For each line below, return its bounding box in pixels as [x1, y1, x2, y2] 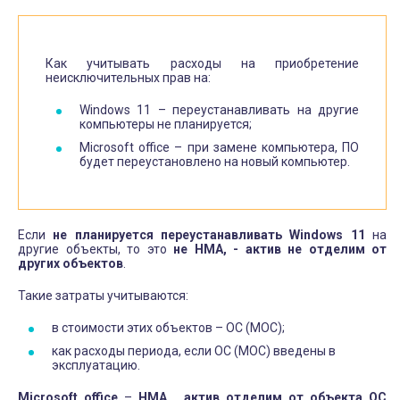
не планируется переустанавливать [53, 228, 283, 243]
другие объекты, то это [18, 242, 173, 257]
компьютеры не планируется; [79, 117, 252, 132]
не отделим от [287, 242, 387, 257]
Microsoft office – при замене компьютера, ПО [79, 140, 359, 155]
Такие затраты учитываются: [18, 288, 188, 304]
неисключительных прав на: [46, 71, 211, 86]
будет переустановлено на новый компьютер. [79, 154, 350, 170]
